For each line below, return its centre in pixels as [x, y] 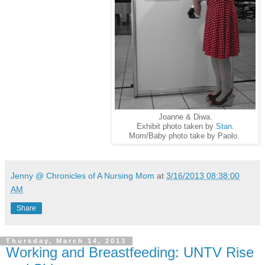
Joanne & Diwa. [185, 117]
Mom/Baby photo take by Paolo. [185, 136]
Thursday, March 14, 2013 [66, 241]
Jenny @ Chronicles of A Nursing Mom [83, 176]
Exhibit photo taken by [176, 126]
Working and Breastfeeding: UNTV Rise [130, 253]
